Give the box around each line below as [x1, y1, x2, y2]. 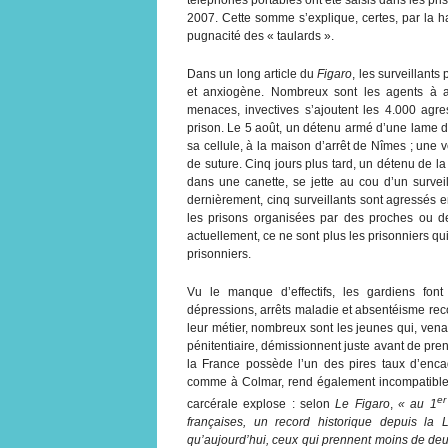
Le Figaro [335, 396, 390, 411]
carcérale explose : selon [187, 396, 336, 411]
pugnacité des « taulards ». [187, 28, 334, 43]
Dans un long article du [187, 66, 318, 81]
